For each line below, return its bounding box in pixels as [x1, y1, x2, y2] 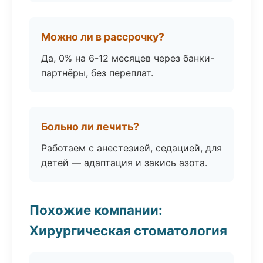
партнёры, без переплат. [41, 67, 153, 79]
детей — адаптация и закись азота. [41, 157, 207, 168]
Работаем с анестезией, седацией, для [41, 142, 222, 154]
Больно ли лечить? [41, 120, 139, 133]
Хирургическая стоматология [29, 222, 227, 238]
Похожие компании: [29, 202, 163, 218]
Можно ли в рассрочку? [41, 31, 164, 43]
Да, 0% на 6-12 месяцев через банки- [41, 52, 214, 64]
